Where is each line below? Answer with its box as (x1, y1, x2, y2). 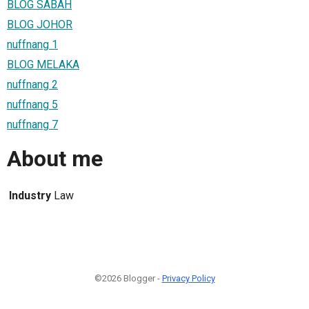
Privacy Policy (161, 272, 215, 283)
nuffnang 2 (7, 77, 58, 91)
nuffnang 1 (7, 37, 58, 51)
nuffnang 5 (7, 97, 58, 111)
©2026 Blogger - (94, 272, 162, 283)
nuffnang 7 (7, 117, 58, 131)
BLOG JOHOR (7, 17, 72, 31)
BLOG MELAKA (7, 57, 79, 71)
